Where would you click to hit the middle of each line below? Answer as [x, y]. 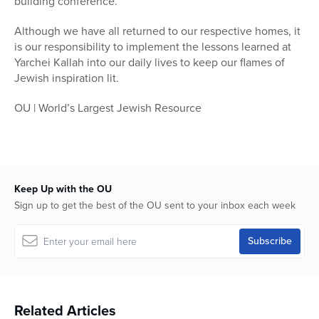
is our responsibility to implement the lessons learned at [153, 47]
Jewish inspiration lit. [67, 78]
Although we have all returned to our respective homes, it [157, 31]
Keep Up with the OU [63, 189]
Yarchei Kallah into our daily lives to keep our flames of [150, 63]
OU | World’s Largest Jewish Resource [108, 108]
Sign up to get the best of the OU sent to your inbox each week [155, 206]
